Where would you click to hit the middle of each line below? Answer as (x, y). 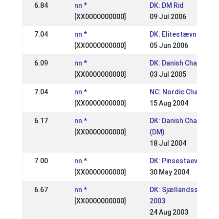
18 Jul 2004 (168, 143)
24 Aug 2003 (169, 212)
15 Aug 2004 (169, 103)
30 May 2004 (169, 172)
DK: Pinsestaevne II (180, 161)
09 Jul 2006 (168, 17)
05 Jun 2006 (169, 45)
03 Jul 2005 (168, 74)
